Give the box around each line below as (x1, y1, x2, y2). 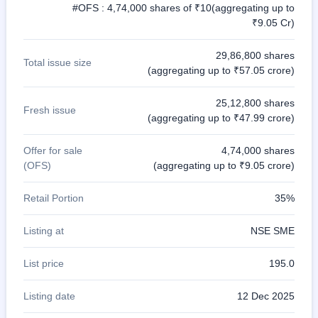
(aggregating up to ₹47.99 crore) (148, 111, 295, 124)
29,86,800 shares (216, 49, 295, 61)
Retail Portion (23, 192, 84, 204)
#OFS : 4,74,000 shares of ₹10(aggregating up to (72, 1, 295, 13)
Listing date (23, 290, 75, 302)
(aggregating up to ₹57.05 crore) (148, 64, 295, 76)
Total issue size (23, 57, 92, 69)
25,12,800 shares (216, 97, 295, 109)
